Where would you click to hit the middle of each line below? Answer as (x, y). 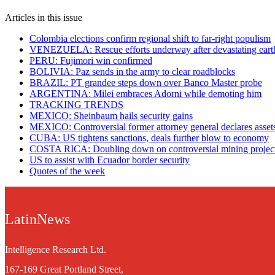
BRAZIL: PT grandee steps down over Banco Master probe (146, 82)
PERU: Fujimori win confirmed (91, 60)
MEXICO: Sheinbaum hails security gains (111, 115)
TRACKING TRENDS (76, 104)
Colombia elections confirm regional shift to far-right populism (150, 38)
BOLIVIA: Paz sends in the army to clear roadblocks (132, 71)
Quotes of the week (67, 171)
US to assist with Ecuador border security (110, 160)
